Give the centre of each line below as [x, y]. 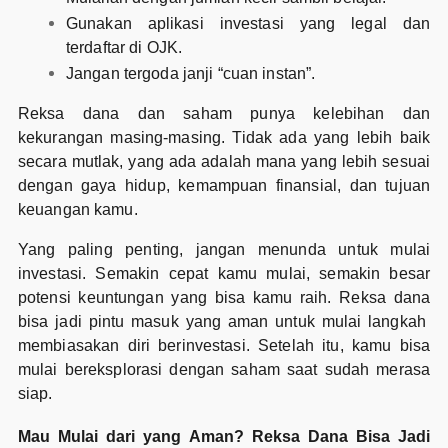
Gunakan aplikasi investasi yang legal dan [248, 23]
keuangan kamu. [77, 209]
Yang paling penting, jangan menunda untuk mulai [224, 249]
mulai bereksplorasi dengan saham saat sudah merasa [224, 369]
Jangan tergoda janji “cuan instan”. [190, 73]
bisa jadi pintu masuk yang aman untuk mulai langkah [224, 321]
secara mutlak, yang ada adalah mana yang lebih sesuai [224, 161]
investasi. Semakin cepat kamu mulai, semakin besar [224, 273]
